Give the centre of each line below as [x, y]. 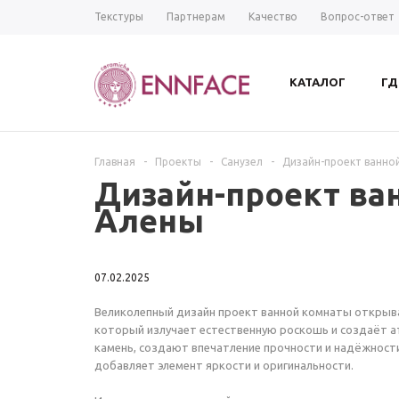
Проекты [178, 162]
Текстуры [119, 16]
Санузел [242, 162]
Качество [273, 16]
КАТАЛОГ [318, 82]
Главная [115, 162]
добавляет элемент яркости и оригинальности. [224, 365]
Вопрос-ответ [358, 16]
